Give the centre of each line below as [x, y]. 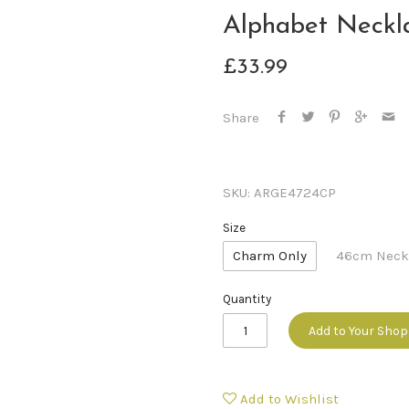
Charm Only [270, 256]
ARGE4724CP [295, 193]
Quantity [247, 299]
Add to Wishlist [289, 399]
